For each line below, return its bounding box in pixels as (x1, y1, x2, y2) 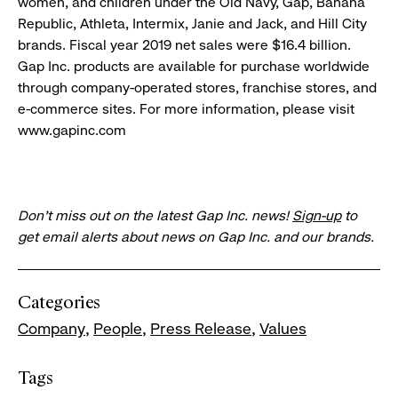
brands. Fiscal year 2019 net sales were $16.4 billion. (18, 36, 351, 54)
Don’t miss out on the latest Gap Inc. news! (18, 207, 292, 225)
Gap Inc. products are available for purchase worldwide (18, 58, 370, 76)
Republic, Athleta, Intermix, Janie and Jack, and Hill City (18, 15, 367, 33)
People (93, 320, 142, 338)
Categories (18, 294, 100, 313)
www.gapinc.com (18, 122, 126, 139)
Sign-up (292, 207, 341, 225)
